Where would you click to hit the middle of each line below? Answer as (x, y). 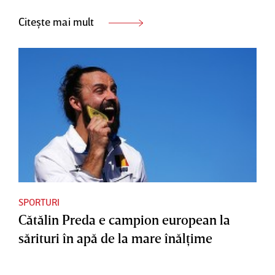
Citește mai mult (57, 21)
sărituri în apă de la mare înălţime (115, 238)
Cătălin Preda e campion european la (124, 220)
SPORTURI (39, 202)
